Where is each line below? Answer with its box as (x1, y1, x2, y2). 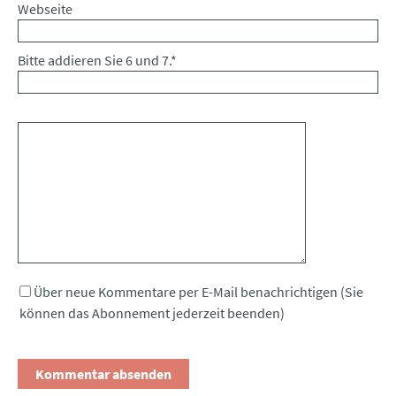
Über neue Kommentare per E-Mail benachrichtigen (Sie (34, 283, 363, 301)
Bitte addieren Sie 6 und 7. (18, 51, 171, 70)
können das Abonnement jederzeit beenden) (19, 304, 285, 323)
